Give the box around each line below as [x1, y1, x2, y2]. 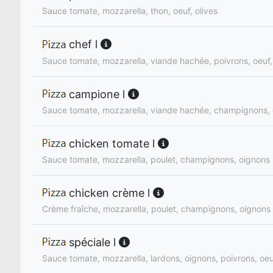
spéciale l [66, 235, 119, 249]
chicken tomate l [66, 136, 158, 150]
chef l [66, 38, 101, 51]
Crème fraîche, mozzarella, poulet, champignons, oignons [42, 203, 271, 214]
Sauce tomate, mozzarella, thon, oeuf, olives [42, 5, 218, 16]
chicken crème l [66, 186, 153, 199]
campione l [66, 87, 128, 101]
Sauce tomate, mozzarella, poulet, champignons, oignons [42, 154, 270, 165]
